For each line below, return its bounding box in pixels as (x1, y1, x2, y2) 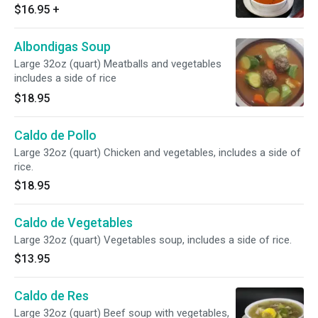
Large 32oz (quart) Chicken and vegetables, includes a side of (14, 146, 301, 159)
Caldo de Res (14, 288, 89, 303)
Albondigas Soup (14, 39, 111, 54)
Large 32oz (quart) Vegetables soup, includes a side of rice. (14, 234, 292, 246)
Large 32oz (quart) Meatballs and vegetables (14, 57, 221, 70)
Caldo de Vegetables (14, 215, 133, 230)
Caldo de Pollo (14, 128, 97, 143)
